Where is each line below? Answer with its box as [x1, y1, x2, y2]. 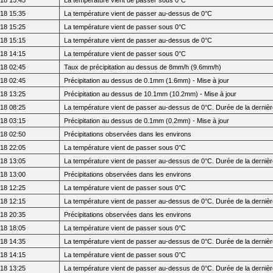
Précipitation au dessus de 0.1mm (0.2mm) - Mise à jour [64, 116, 230, 124]
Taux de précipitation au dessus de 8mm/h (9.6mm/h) [64, 63, 222, 71]
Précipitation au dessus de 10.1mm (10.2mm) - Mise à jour [64, 90, 237, 97]
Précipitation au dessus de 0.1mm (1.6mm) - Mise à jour [64, 76, 230, 84]
